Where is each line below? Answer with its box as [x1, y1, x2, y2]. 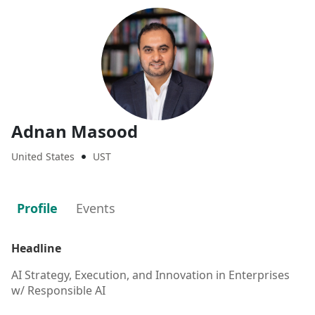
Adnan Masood [11, 120, 138, 143]
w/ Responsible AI [11, 283, 105, 298]
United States [11, 150, 75, 163]
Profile [17, 200, 58, 217]
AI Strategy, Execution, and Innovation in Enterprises [11, 267, 290, 283]
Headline [11, 240, 61, 256]
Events [76, 200, 115, 217]
